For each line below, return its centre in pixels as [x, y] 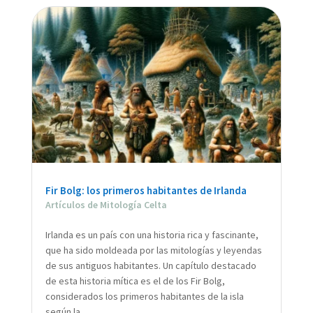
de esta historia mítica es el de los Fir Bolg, [135, 281]
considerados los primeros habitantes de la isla [144, 296]
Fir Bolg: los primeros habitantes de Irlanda [146, 190]
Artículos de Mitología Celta [106, 204]
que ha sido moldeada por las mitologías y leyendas [153, 250]
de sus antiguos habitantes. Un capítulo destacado [151, 265]
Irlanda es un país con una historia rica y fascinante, [152, 234]
